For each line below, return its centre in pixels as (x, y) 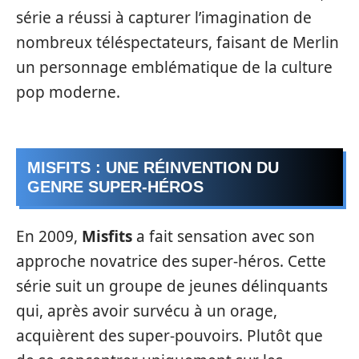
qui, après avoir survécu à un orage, (147, 311)
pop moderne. (68, 92)
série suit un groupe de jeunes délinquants (172, 286)
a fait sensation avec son (224, 236)
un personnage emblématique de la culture (174, 67)
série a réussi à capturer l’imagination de (164, 17)
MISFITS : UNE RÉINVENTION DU (153, 167)
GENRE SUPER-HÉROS (115, 187)
